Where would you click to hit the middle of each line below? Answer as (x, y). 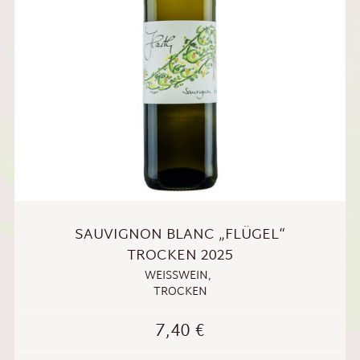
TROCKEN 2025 (180, 256)
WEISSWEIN (172, 276)
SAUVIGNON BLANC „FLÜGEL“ (180, 235)
